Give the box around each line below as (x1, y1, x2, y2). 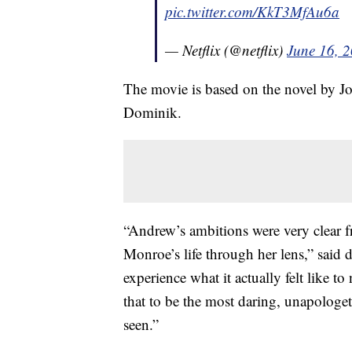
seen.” (123, 314, 163, 335)
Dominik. (123, 102, 181, 123)
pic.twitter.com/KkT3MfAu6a (165, 2, 339, 22)
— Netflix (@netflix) (165, 40, 287, 60)
